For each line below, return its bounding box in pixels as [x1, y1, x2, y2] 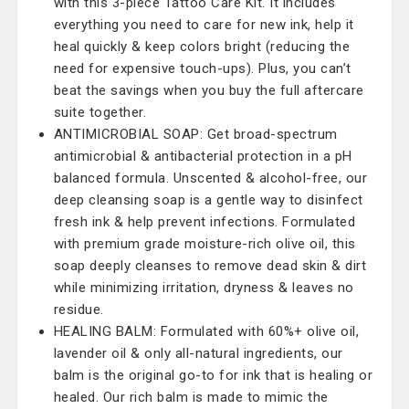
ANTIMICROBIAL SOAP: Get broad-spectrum [53, 126, 338, 142]
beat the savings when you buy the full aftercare [53, 82, 364, 99]
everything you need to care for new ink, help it [53, 16, 354, 33]
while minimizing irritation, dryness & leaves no [53, 279, 354, 296]
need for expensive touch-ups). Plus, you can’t [53, 60, 351, 77]
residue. [53, 301, 104, 318]
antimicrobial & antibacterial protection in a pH [53, 148, 352, 164]
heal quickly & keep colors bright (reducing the [53, 38, 351, 55]
